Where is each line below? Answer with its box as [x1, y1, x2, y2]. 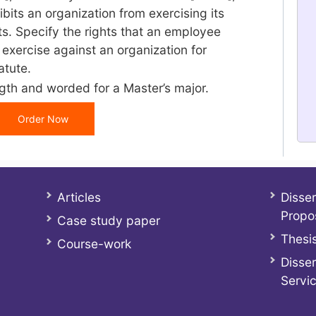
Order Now [17, 112, 68, 125]
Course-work [56, 236, 131, 251]
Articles [56, 190, 101, 205]
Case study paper [56, 213, 160, 228]
